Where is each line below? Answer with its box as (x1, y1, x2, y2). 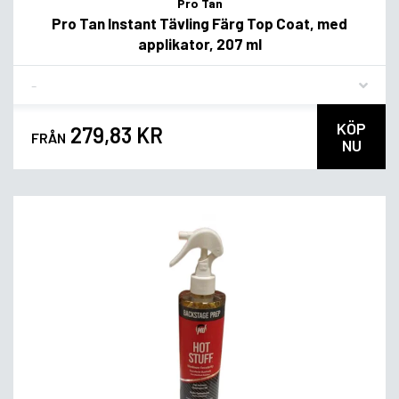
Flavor (30, 69, 68, 86)
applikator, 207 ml (137, 34, 262, 53)
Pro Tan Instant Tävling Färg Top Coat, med (52, 13, 347, 32)
